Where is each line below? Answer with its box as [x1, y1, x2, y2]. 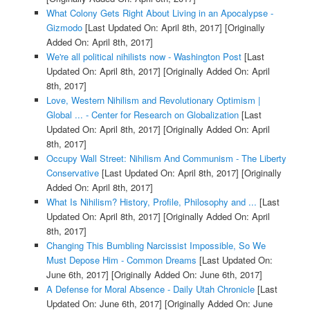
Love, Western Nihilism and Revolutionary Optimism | [46, 93, 260, 107]
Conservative [46, 165, 99, 179]
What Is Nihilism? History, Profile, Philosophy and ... [46, 194, 257, 208]
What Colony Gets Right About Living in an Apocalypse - [46, 6, 273, 19]
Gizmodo [46, 20, 82, 34]
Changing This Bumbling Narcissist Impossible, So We [46, 238, 266, 252]
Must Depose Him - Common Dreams [46, 253, 197, 266]
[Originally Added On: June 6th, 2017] [108, 267, 262, 281]
